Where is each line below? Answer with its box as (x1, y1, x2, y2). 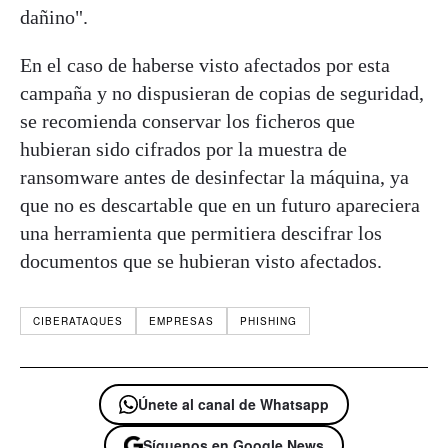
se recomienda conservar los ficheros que (20, 109, 355, 132)
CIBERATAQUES (33, 313, 123, 328)
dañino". (20, 5, 88, 28)
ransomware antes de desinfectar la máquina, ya (20, 165, 409, 188)
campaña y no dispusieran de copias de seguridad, (20, 81, 424, 104)
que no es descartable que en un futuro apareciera (20, 193, 420, 216)
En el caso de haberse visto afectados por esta (20, 53, 390, 76)
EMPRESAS (149, 313, 214, 328)
